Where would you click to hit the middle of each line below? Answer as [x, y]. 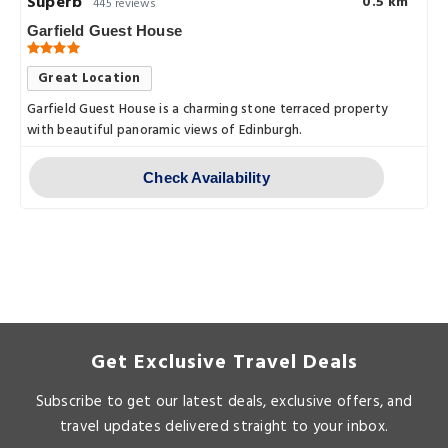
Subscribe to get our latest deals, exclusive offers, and [224, 401]
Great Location [89, 78]
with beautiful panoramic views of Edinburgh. [165, 130]
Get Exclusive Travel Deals [224, 362]
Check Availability [206, 177]
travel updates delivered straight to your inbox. [224, 426]
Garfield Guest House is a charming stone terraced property [208, 109]
